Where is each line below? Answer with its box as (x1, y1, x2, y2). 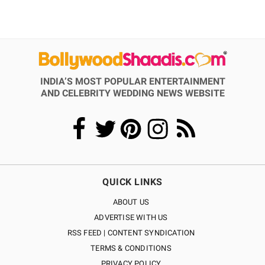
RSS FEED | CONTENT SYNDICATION (67, 228, 195, 237)
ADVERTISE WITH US (94, 213, 168, 222)
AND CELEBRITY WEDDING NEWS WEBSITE (40, 88, 225, 99)
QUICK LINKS (102, 176, 163, 188)
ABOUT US (112, 198, 150, 206)
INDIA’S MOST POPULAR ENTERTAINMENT (40, 76, 225, 87)
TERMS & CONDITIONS (91, 244, 172, 253)
